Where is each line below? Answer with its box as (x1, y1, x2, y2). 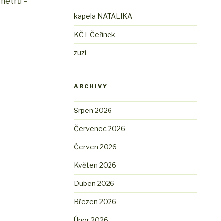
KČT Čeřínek (74, 30, 116, 39)
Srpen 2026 (74, 106, 112, 115)
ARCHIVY (74, 83, 108, 90)
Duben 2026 (74, 179, 115, 188)
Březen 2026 (74, 197, 117, 206)
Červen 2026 (74, 143, 117, 151)
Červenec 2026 (74, 124, 126, 133)
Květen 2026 (74, 161, 117, 170)
